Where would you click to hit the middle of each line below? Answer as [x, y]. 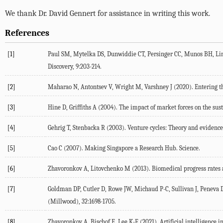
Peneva [210, 189]
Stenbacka [86, 128]
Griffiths [80, 108]
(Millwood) [63, 202]
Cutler [91, 189]
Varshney [157, 87]
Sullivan [183, 189]
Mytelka [84, 54]
